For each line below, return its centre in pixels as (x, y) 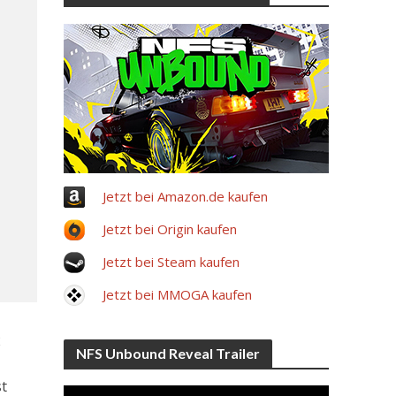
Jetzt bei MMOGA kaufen (178, 294)
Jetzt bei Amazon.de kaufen (186, 196)
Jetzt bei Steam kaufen (171, 262)
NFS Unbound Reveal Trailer (168, 353)
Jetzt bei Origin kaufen (170, 229)
